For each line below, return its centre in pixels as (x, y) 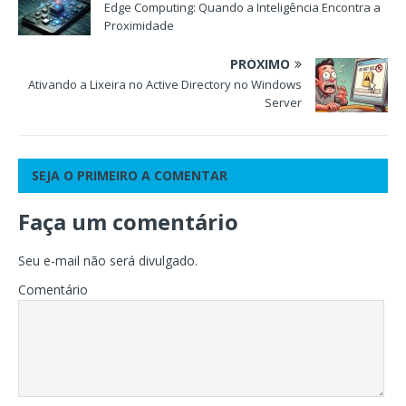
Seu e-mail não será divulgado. (108, 260)
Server (283, 102)
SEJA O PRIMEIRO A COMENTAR (130, 175)
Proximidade (139, 25)
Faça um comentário (128, 221)
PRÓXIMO (260, 63)
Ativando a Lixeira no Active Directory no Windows (165, 84)
